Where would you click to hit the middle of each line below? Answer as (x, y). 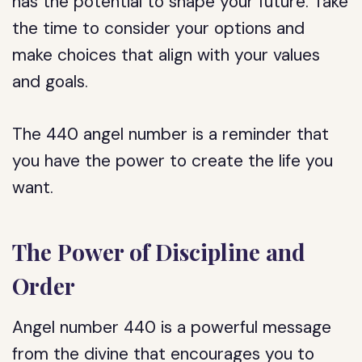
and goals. (51, 82)
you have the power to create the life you (173, 161)
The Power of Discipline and (159, 252)
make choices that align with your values (166, 55)
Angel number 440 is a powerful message (172, 327)
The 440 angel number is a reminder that (171, 134)
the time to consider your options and (159, 28)
